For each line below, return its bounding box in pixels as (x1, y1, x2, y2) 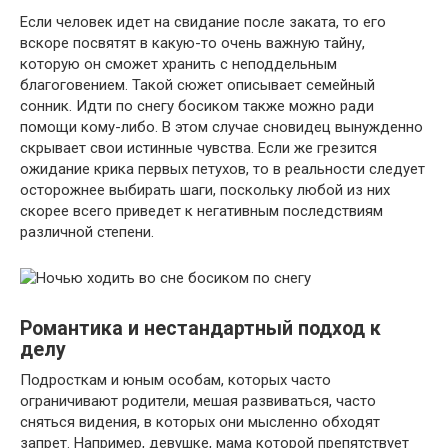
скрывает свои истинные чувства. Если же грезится (20, 139, 377, 157)
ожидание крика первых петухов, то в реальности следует (20, 160, 425, 178)
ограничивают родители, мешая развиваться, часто (20, 392, 376, 410)
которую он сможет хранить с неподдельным (20, 55, 337, 73)
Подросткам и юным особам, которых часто (20, 371, 331, 389)
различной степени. (20, 223, 154, 241)
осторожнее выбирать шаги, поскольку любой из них (20, 181, 390, 199)
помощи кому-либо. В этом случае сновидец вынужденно (20, 118, 423, 136)
